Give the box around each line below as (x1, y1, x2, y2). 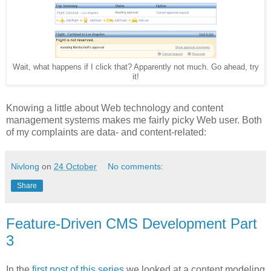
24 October (54, 162, 97, 172)
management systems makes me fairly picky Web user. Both (6, 115, 262, 126)
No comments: (108, 162, 164, 172)
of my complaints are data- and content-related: (6, 127, 206, 138)
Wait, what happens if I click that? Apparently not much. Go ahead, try (12, 63, 259, 72)
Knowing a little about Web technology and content (6, 103, 223, 114)
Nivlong (11, 162, 39, 172)
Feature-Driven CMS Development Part (6, 215, 257, 232)
